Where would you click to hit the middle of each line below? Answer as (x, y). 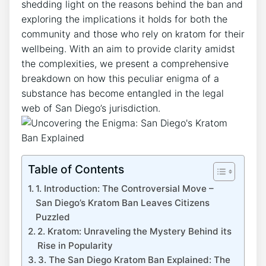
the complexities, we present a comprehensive (125, 64)
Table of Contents (76, 170)
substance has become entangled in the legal (123, 94)
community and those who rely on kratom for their (133, 34)
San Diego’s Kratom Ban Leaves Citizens (123, 203)
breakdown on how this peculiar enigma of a (120, 79)
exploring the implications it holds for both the (124, 19)
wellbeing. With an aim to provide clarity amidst (128, 49)
